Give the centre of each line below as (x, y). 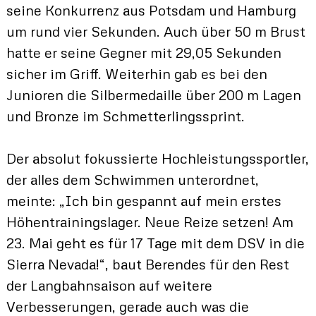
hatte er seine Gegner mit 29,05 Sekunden (144, 53)
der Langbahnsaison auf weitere (109, 285)
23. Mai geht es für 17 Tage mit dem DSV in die (155, 243)
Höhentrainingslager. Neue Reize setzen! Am (150, 222)
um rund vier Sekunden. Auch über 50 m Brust (156, 31)
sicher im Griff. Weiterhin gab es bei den (136, 74)
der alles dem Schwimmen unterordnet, (132, 180)
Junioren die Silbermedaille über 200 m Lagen (153, 95)
